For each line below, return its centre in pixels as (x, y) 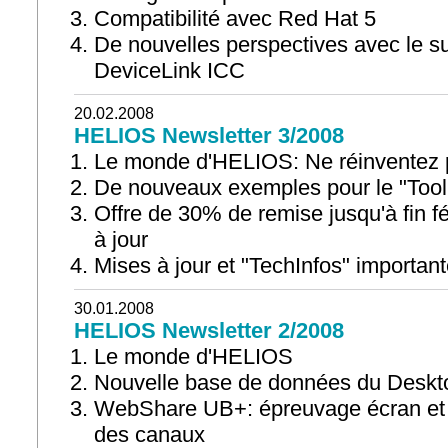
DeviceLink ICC (169, 70)
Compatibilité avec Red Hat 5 (235, 18)
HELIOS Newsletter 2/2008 (209, 330)
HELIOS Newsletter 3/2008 (209, 135)
